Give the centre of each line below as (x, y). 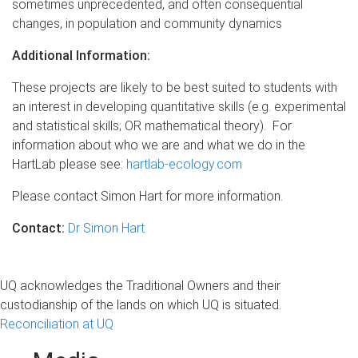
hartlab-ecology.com (184, 164)
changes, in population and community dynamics (147, 23)
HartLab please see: (69, 164)
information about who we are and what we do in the (159, 145)
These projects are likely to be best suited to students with (175, 87)
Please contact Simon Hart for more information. (147, 196)
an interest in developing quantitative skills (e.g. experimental (179, 106)
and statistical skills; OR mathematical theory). (142, 125)
